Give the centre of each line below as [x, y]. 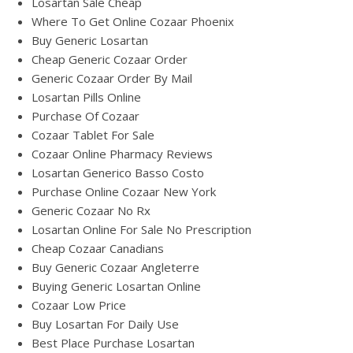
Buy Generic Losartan [90, 40]
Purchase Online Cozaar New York [124, 191]
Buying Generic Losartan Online [116, 286]
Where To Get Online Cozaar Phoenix [133, 21]
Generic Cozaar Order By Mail [112, 78]
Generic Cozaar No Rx [91, 210]
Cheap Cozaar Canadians [98, 248]
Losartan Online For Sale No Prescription [141, 229]
